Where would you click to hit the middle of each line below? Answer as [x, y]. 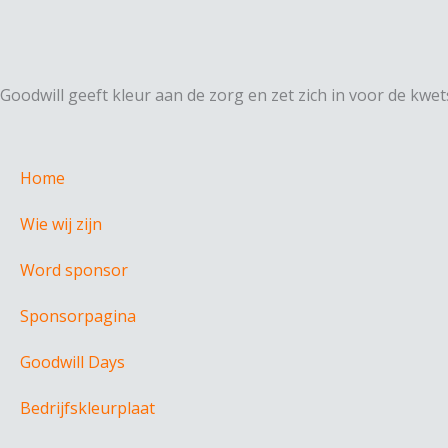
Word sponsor [74, 269]
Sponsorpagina [78, 315]
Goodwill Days [72, 361]
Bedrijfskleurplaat [87, 407]
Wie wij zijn [61, 223]
